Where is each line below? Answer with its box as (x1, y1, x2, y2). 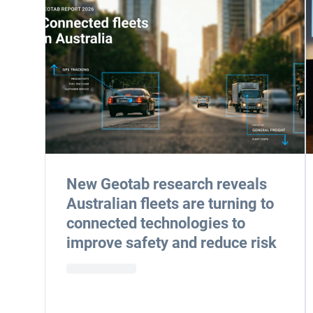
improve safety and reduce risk (66, 234, 277, 252)
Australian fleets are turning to (66, 195, 274, 212)
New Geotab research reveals (66, 175, 267, 193)
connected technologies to (66, 214, 245, 232)
